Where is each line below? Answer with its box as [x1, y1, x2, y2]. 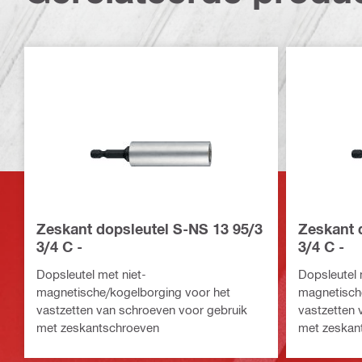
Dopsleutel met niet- [36, 267, 146, 282]
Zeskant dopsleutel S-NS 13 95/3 [36, 220, 263, 238]
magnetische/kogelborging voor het [36, 284, 230, 300]
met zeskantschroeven [36, 320, 159, 335]
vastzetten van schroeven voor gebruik [36, 302, 247, 318]
